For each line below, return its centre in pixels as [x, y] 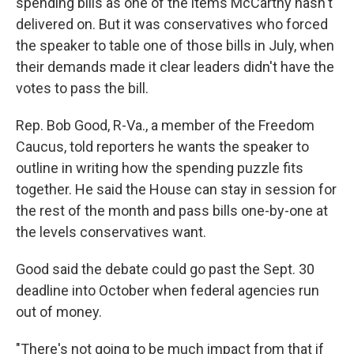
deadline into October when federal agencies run [168, 290]
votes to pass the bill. [82, 88]
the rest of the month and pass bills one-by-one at [172, 210]
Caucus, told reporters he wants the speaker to [162, 146]
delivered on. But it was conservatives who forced [172, 24]
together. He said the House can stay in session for [176, 189]
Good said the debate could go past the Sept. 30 [165, 269]
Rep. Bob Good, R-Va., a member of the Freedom [165, 125]
